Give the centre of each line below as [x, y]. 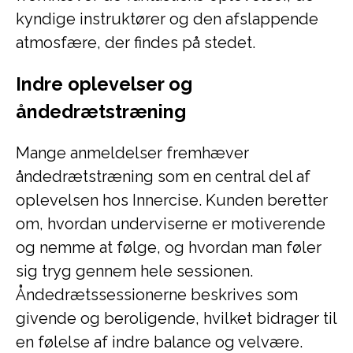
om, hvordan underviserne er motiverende [171, 224]
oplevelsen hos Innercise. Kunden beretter [172, 200]
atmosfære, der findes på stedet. [136, 43]
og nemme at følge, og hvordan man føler [169, 247]
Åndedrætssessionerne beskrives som [157, 295]
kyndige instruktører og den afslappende [167, 19]
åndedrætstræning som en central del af [163, 176]
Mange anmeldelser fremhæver [132, 153]
